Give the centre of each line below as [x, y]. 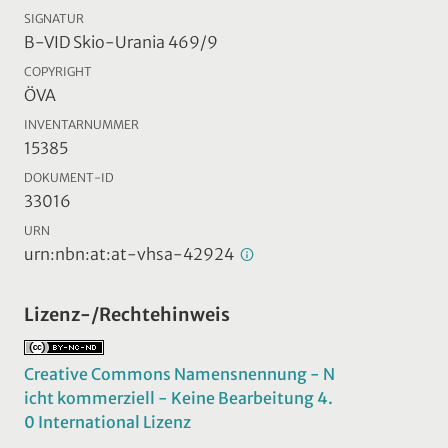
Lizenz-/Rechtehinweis [127, 315]
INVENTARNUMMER [81, 125]
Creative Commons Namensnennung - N [179, 374]
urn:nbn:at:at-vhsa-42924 [130, 254]
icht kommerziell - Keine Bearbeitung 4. [178, 398]
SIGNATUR [54, 19]
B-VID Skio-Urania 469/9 [121, 42]
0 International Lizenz [107, 422]
